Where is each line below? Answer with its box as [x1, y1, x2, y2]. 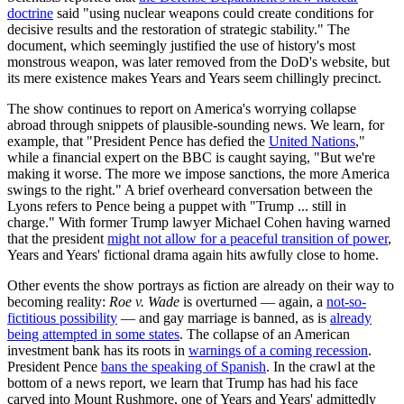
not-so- [326, 293, 366, 309]
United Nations [269, 133, 355, 149]
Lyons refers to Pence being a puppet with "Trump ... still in [7, 197, 346, 214]
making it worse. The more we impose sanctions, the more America [7, 165, 390, 181]
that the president [7, 230, 107, 246]
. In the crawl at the [266, 358, 375, 374]
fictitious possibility [7, 309, 117, 326]
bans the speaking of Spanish [101, 358, 266, 374]
